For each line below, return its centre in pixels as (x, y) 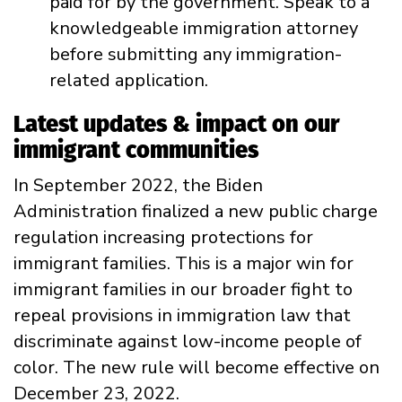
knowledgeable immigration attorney (204, 28)
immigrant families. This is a (127, 263)
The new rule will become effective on (221, 367)
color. (38, 367)
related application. (129, 80)
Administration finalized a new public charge (196, 211)
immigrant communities (136, 150)
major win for (297, 263)
